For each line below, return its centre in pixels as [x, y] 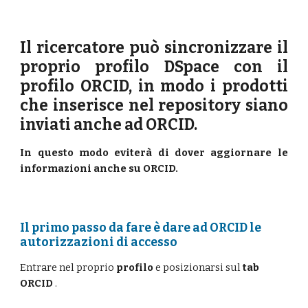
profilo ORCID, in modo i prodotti [154, 86]
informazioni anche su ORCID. [99, 168]
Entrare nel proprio [68, 267]
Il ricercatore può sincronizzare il [154, 48]
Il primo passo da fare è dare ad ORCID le [141, 228]
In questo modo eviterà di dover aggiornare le [154, 153]
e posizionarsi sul [198, 267]
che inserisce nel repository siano [154, 106]
